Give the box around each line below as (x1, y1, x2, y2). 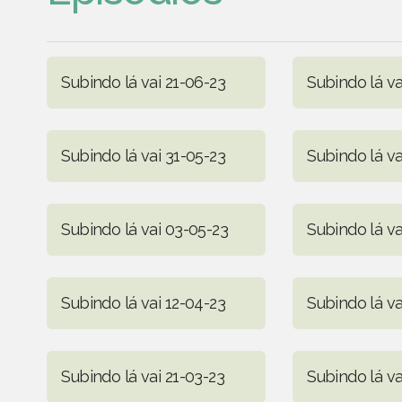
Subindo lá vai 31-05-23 (61, 145, 226, 165)
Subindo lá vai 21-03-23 (61, 366, 225, 386)
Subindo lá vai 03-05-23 (61, 219, 229, 239)
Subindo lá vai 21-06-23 (61, 72, 226, 92)
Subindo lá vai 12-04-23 (61, 293, 226, 312)
